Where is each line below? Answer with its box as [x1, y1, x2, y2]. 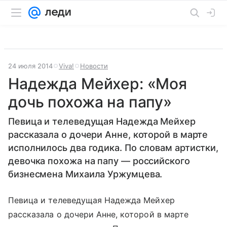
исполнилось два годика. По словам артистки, [8, 142, 219, 153]
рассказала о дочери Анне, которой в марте [8, 129, 208, 140]
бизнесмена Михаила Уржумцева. [8, 169, 163, 179]
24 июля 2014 [8, 62, 53, 70]
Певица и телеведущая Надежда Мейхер [8, 195, 175, 205]
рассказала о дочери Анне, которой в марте [8, 209, 188, 219]
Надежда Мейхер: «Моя [8, 74, 187, 93]
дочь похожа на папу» [8, 93, 172, 111]
